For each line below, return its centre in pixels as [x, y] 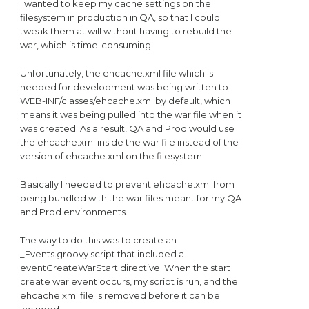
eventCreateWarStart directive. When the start [125, 268]
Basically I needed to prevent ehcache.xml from [127, 184]
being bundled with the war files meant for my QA [130, 198]
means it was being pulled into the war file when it [130, 114]
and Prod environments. [73, 211]
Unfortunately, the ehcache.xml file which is [116, 73]
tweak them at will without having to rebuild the [126, 31]
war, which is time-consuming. [86, 44]
